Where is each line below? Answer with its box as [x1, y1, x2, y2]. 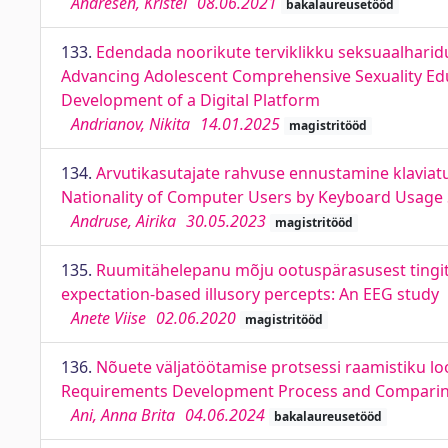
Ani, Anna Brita [71, 404, 175, 426]
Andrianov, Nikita [71, 113, 190, 135]
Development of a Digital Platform [61, 89, 320, 111]
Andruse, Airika [71, 210, 176, 232]
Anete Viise [71, 307, 146, 329]
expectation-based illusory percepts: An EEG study [61, 283, 439, 305]
